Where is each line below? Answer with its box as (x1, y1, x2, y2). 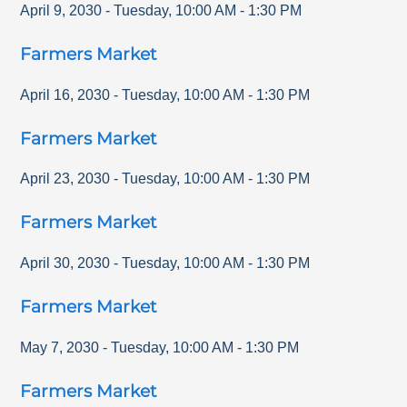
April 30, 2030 (20, 254, 111, 271)
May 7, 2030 (20, 339, 100, 355)
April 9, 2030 (20, 2, 103, 18)
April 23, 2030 (20, 171, 111, 187)
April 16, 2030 (20, 86, 111, 103)
